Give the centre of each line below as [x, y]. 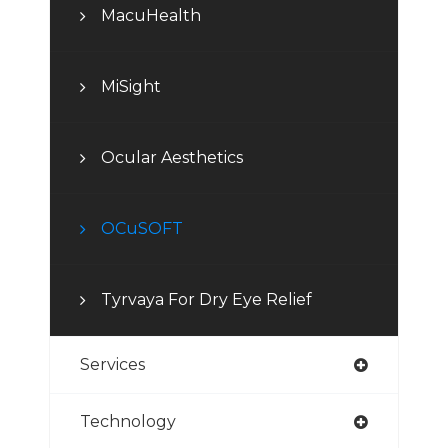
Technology [128, 422]
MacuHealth [151, 16]
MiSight [131, 87]
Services [112, 365]
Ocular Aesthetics [172, 158]
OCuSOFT [142, 229]
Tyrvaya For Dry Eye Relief [206, 300]
